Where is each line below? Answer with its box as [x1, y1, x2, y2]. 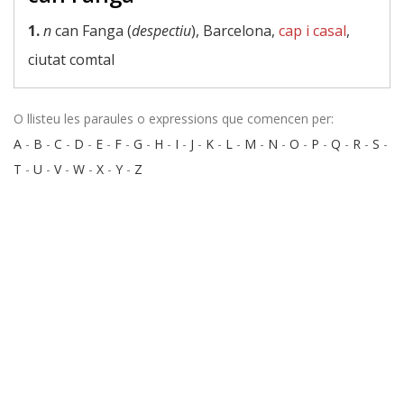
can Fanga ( [51, 21, 132, 41]
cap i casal [279, 21, 346, 41]
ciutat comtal [28, 50, 115, 69]
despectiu [132, 21, 191, 41]
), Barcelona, [191, 21, 279, 41]
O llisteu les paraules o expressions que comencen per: [14, 110, 334, 127]
